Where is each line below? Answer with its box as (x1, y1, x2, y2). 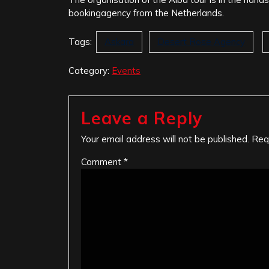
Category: (68, 65, 112, 77)
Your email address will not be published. (81, 133, 249, 145)
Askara (104, 36, 134, 48)
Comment (81, 156, 124, 168)
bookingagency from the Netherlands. (68, 7, 224, 19)
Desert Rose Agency (157, 36, 245, 48)
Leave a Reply (81, 107, 202, 129)
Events (112, 65, 141, 77)
